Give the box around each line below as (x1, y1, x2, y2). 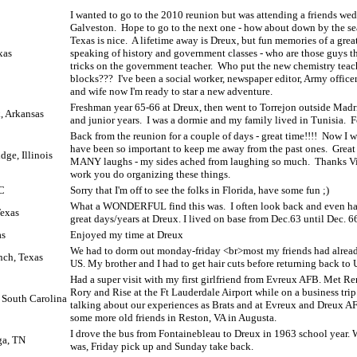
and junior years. (70, 114, 142, 126)
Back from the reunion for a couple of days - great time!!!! (70, 130, 317, 142)
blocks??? (70, 73, 113, 84)
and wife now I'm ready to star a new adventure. (70, 85, 273, 97)
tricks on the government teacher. (70, 60, 213, 72)
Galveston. (70, 22, 116, 33)
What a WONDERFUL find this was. (70, 200, 226, 212)
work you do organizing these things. (70, 168, 230, 180)
